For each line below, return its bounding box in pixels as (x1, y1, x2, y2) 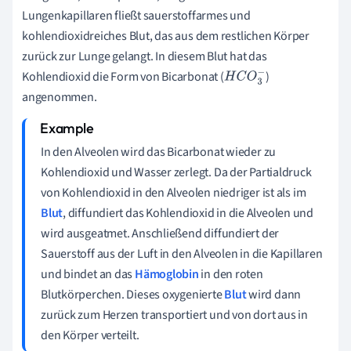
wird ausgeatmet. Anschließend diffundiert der (41, 224, 280, 242)
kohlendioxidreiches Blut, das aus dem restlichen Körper (22, 27, 309, 45)
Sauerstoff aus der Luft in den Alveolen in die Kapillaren (41, 244, 323, 262)
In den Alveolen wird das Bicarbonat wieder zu (41, 143, 277, 161)
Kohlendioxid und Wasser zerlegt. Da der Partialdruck (41, 163, 312, 181)
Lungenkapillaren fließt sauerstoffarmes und (22, 6, 251, 24)
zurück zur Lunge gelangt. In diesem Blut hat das (22, 47, 267, 65)
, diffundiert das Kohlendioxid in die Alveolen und (63, 204, 314, 222)
